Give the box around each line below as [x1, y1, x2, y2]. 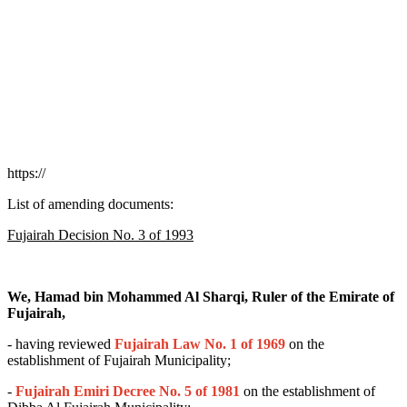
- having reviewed [7, 335, 114, 352]
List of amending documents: [7, 195, 174, 212]
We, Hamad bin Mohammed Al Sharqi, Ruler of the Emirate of [7, 288, 394, 304]
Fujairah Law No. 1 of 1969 [114, 335, 285, 352]
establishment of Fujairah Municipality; [7, 352, 234, 368]
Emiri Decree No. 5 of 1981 [74, 382, 240, 399]
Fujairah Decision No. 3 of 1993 [7, 226, 194, 243]
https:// [7, 164, 45, 181]
